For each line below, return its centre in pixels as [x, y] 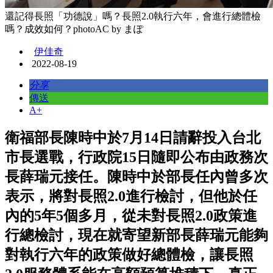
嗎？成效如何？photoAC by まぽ [74, 29]
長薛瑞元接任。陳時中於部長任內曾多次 [136, 176]
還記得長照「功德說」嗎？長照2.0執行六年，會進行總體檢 [133, 16]
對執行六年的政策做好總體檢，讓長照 [129, 254]
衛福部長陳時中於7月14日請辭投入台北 [133, 137]
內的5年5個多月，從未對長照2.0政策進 [131, 215]
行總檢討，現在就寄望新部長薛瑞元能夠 [136, 235]
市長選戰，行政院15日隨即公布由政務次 [136, 157]
